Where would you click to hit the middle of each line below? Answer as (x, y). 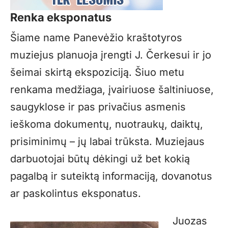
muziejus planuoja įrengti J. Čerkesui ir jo (111, 55)
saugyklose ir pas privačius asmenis (98, 107)
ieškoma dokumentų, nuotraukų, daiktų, (107, 124)
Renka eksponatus (61, 18)
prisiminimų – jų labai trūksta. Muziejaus (107, 141)
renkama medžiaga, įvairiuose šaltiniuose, (112, 89)
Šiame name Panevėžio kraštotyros (96, 37)
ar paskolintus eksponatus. (76, 193)
